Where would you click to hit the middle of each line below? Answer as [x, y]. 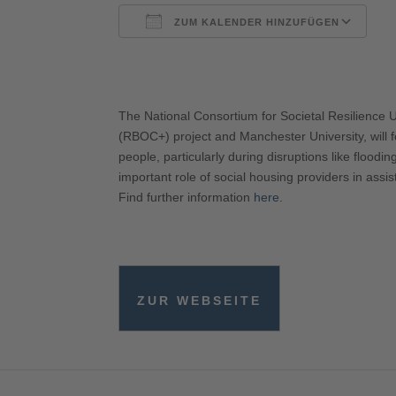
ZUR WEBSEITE [200, 301]
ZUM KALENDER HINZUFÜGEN [255, 22]
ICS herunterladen [201, 55]
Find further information [187, 197]
